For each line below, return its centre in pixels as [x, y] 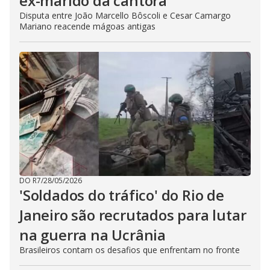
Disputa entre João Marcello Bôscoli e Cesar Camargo [125, 15]
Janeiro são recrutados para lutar [133, 215]
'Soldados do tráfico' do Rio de [122, 195]
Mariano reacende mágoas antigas [87, 26]
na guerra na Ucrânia [93, 235]
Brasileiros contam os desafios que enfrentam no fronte [130, 250]
